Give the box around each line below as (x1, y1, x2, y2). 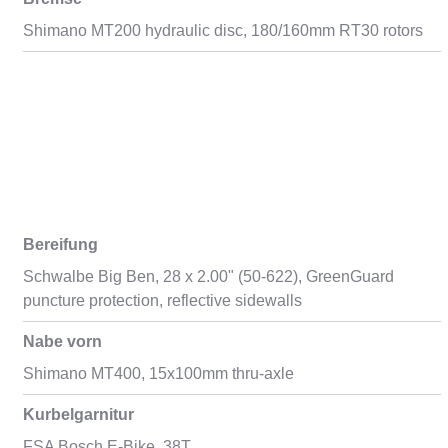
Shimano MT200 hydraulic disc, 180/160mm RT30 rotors (22, 22, 423, 39)
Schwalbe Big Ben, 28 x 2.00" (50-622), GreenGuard (22, 268, 394, 285)
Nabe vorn (22, 333, 102, 350)
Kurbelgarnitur (22, 406, 134, 423)
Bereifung (22, 236, 98, 253)
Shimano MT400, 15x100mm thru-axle (22, 365, 294, 382)
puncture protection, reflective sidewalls (22, 292, 302, 309)
